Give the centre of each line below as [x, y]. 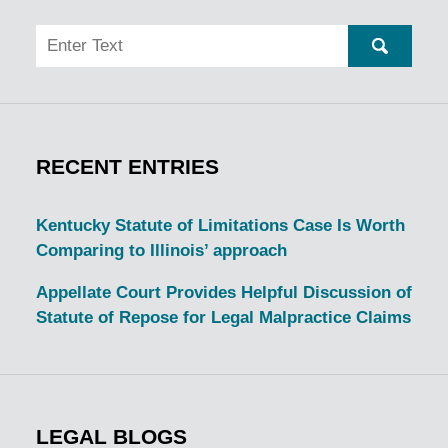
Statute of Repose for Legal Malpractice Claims [223, 317]
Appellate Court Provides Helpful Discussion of [223, 292]
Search [61, 36]
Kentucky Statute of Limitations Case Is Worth [220, 225]
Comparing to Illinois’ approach [161, 250]
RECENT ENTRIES [127, 166]
